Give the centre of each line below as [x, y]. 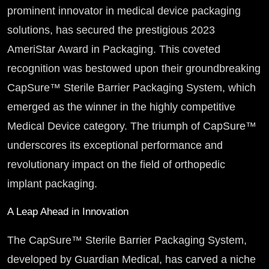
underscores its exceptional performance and [115, 146]
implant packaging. [54, 184]
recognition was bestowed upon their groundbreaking [134, 69]
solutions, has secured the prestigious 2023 [111, 30]
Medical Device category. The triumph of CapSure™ [132, 126]
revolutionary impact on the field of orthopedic [116, 165]
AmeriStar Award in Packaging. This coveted [114, 50]
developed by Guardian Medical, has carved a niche [131, 260]
